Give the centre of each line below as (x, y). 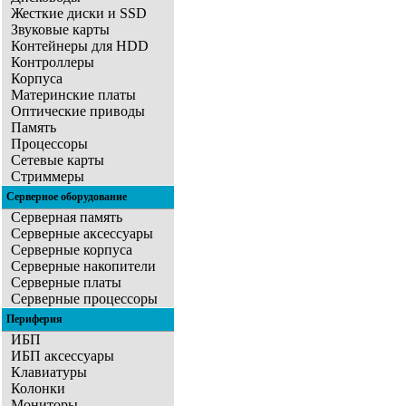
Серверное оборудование (67, 197)
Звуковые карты (60, 30)
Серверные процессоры (84, 299)
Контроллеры (53, 63)
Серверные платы (66, 283)
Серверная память (67, 217)
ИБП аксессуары (63, 356)
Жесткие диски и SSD (79, 14)
